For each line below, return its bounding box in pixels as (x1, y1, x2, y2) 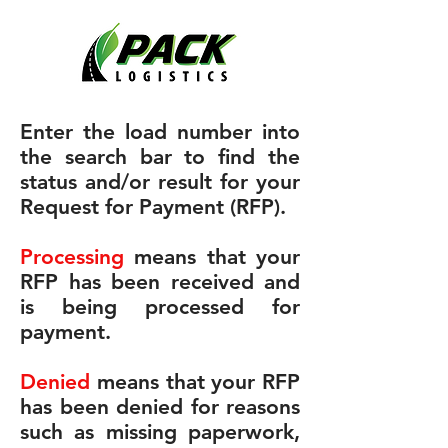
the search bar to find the (20, 144, 300, 169)
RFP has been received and (20, 269, 300, 294)
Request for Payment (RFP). (20, 194, 286, 219)
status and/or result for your (20, 169, 300, 194)
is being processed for (20, 294, 300, 319)
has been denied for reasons (20, 394, 300, 419)
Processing (20, 244, 124, 269)
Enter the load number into (20, 119, 300, 144)
